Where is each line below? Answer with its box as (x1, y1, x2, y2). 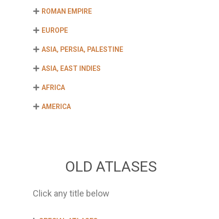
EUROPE (42, 26, 68, 34)
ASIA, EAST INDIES (42, 65, 101, 72)
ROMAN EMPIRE (42, 7, 92, 15)
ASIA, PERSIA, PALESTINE (42, 45, 124, 53)
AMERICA (42, 103, 71, 110)
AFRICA (42, 84, 66, 91)
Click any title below (33, 188, 110, 198)
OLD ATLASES (65, 158, 157, 175)
